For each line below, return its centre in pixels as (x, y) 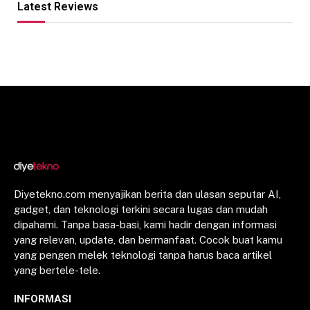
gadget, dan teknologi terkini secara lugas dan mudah (141, 210)
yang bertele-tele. (57, 271)
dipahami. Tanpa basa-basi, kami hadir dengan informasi (145, 225)
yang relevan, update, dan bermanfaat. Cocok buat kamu (148, 240)
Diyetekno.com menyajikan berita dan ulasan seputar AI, (147, 194)
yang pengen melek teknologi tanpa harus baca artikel (143, 255)
